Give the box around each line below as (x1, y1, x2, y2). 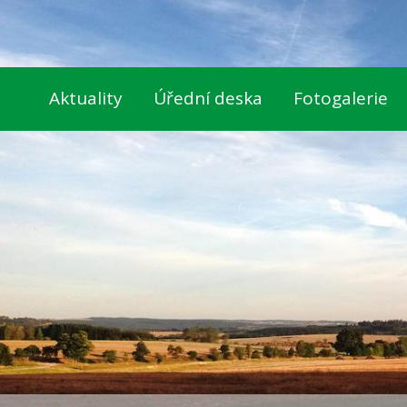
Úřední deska (154, 86, 263, 110)
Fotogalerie (293, 86, 388, 110)
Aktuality (49, 86, 123, 110)
